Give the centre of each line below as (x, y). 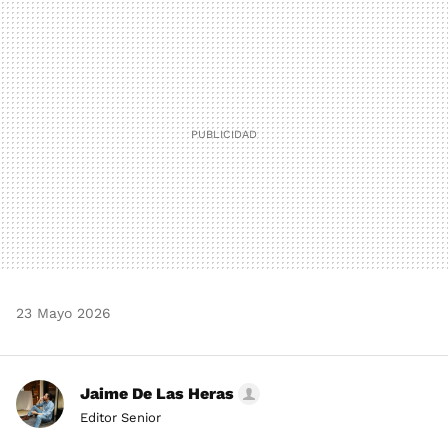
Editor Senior (120, 418)
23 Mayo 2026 (63, 313)
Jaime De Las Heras (157, 394)
